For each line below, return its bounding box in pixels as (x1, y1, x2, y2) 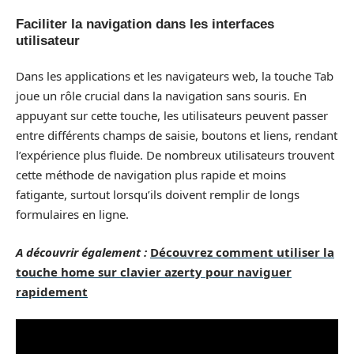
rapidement (16, 283, 88, 299)
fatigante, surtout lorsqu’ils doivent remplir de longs (16, 186, 299, 202)
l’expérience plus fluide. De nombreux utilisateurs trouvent (16, 147, 334, 163)
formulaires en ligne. (16, 206, 129, 222)
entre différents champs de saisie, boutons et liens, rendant (16, 127, 337, 143)
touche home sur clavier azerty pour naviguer (16, 263, 292, 280)
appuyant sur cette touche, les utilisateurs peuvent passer (16, 107, 328, 123)
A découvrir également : (16, 243, 147, 260)
